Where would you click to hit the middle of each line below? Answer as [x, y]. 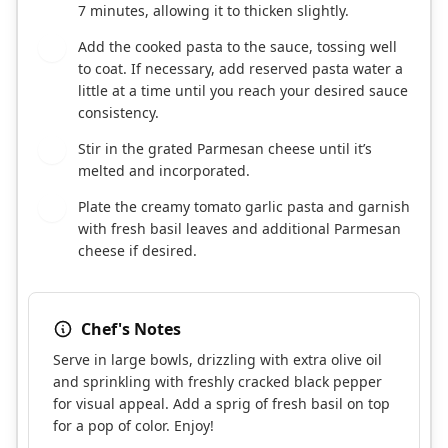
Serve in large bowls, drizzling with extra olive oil [217, 360]
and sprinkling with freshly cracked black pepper [217, 382]
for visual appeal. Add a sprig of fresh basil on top [221, 404]
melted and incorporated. [164, 171]
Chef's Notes [131, 329]
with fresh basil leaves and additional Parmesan [239, 229]
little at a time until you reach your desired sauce [243, 91]
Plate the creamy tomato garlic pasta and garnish [244, 207]
